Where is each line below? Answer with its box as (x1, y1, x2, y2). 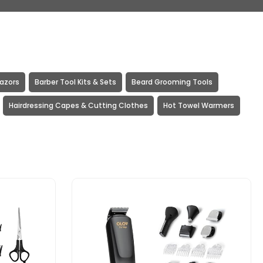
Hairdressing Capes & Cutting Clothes (8, 100, 148, 110)
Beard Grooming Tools (131, 76, 213, 87)
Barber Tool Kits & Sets (34, 76, 116, 87)
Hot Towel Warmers (163, 100, 234, 110)
